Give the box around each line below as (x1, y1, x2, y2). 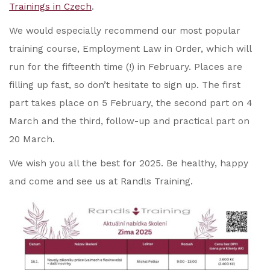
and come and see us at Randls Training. (9, 176, 193, 187)
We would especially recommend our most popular (9, 25, 240, 36)
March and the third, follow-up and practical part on (9, 116, 250, 127)
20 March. (9, 134, 55, 145)
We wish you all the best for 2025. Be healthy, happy (9, 158, 248, 169)
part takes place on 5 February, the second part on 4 (9, 98, 253, 108)
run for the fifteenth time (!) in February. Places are (9, 61, 242, 72)
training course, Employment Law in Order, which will (9, 43, 251, 54)
